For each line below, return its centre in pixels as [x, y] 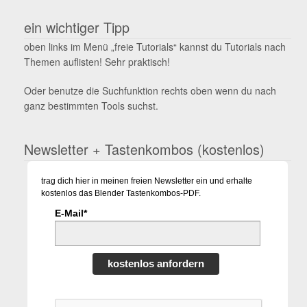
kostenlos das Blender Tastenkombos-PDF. [121, 193]
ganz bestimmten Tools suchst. [91, 105]
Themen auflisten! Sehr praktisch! [97, 62]
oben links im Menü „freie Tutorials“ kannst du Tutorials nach [155, 47]
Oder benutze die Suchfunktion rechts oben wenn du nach [150, 90]
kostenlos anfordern [156, 263]
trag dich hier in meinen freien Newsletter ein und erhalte [147, 181]
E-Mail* [71, 213]
